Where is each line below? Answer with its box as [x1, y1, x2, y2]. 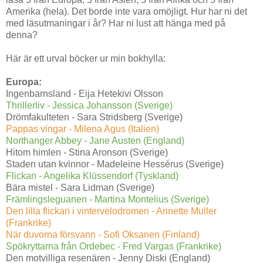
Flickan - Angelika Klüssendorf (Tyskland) [6, 171, 178, 181]
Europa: [6, 77, 42, 87]
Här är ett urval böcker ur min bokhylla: [6, 53, 166, 64]
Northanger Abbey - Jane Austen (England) [6, 136, 184, 146]
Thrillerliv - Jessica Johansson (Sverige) [6, 100, 173, 111]
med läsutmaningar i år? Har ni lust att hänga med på [6, 18, 225, 29]
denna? [6, 30, 38, 41]
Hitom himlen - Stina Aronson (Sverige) [6, 147, 168, 158]
